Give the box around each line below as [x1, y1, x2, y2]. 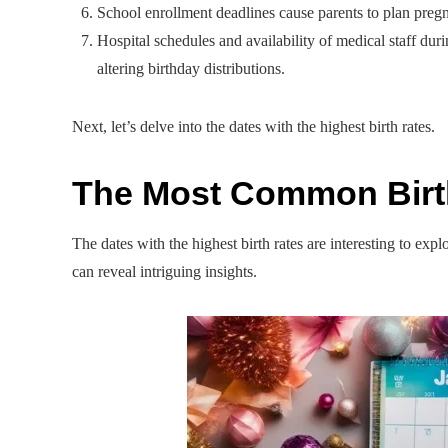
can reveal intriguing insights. [72, 262, 257, 280]
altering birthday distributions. [97, 59, 285, 77]
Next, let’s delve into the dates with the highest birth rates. [72, 117, 435, 135]
